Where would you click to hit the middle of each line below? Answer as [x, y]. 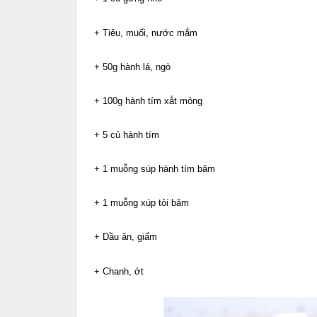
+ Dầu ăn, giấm [126, 237]
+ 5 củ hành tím [127, 135]
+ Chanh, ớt [119, 271]
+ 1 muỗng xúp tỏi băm [142, 203]
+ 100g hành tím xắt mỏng [148, 100]
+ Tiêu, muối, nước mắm [146, 33]
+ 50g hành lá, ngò [132, 67]
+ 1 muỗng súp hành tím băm [155, 169]
